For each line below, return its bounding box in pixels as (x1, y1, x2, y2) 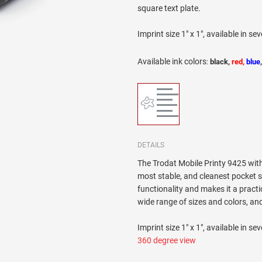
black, (210, 57, 232, 67)
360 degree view (137, 236, 196, 246)
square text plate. (137, 4, 201, 13)
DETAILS (137, 141, 165, 150)
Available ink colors (137, 57, 207, 67)
